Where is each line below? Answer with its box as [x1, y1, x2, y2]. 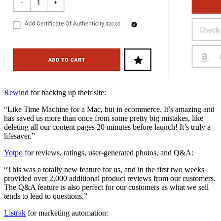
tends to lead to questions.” [4, 192, 87, 201]
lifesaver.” [4, 132, 35, 141]
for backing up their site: [29, 88, 106, 97]
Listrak [4, 209, 26, 218]
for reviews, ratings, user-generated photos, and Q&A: [23, 148, 193, 157]
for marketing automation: [26, 209, 108, 218]
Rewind [4, 88, 29, 97]
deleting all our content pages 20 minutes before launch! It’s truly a [4, 123, 211, 132]
